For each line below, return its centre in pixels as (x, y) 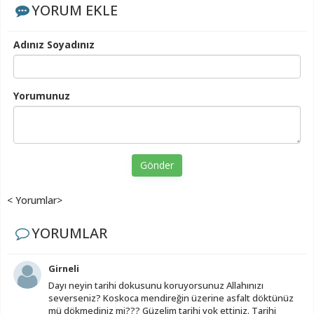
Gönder (157, 165)
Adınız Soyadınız (54, 44)
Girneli (64, 268)
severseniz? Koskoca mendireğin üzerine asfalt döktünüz (171, 298)
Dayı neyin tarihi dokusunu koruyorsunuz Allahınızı (156, 285)
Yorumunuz (42, 95)
